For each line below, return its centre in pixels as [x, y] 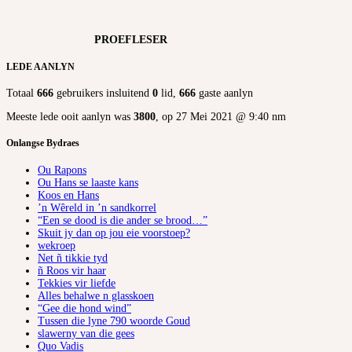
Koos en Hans [68, 195]
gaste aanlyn [224, 93]
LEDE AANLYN [40, 67]
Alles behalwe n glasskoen [96, 295]
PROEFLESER [87, 40]
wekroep [57, 245]
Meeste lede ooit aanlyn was [70, 117]
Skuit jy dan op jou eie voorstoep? [114, 233]
